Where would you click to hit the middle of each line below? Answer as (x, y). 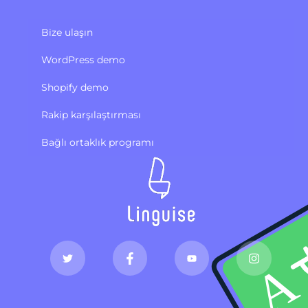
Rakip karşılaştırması (91, 115)
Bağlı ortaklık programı (98, 143)
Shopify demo (75, 88)
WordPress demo (83, 60)
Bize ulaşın (67, 33)
